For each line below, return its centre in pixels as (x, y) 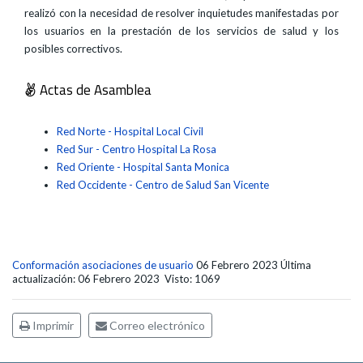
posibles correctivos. (73, 49)
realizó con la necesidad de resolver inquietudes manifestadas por (181, 13)
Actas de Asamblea (94, 90)
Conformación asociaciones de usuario (103, 265)
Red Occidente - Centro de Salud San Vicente (163, 185)
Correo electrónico (156, 325)
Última (296, 265)
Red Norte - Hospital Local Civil (131, 131)
